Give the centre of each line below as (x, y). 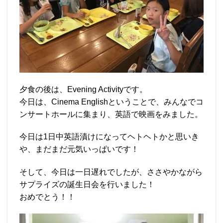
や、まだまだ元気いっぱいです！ (79, 149)
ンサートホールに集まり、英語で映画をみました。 (111, 114)
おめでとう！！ (47, 197)
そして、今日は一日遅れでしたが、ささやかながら (111, 172)
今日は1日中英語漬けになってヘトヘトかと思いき (109, 137)
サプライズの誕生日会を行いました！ (87, 185)
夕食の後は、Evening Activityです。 (83, 89)
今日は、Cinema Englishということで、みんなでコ (111, 102)
